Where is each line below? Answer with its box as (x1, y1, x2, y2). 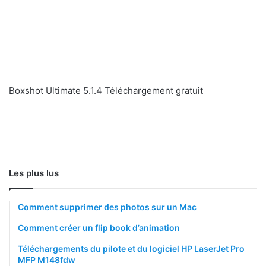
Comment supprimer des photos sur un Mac (18, 202, 197, 213)
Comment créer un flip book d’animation (18, 223, 180, 233)
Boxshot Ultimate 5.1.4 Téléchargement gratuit (9, 85, 203, 97)
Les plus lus (9, 167, 59, 179)
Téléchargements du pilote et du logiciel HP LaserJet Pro (18, 243, 245, 254)
